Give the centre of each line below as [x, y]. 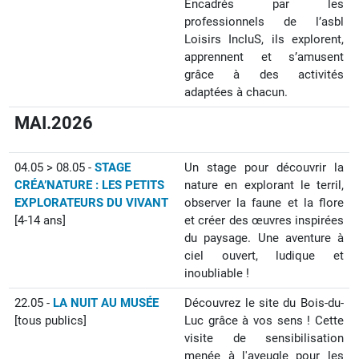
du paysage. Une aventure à [264, 238]
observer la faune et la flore [264, 203]
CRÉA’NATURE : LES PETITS [90, 185]
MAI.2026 [54, 123]
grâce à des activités [264, 75]
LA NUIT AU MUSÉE [106, 303]
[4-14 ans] [40, 220]
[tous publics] [51, 321]
